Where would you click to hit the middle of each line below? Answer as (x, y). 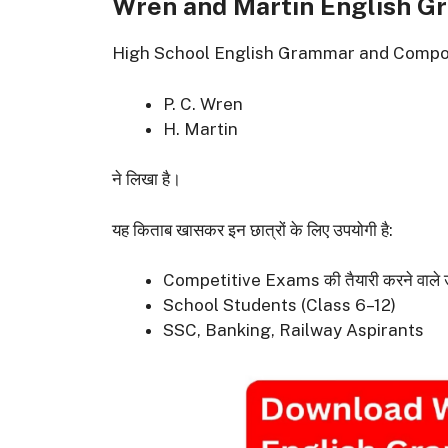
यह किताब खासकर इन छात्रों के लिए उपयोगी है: (252, 229)
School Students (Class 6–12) (279, 305)
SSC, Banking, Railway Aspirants (293, 330)
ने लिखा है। (146, 179)
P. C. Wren (203, 103)
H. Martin (200, 128)
